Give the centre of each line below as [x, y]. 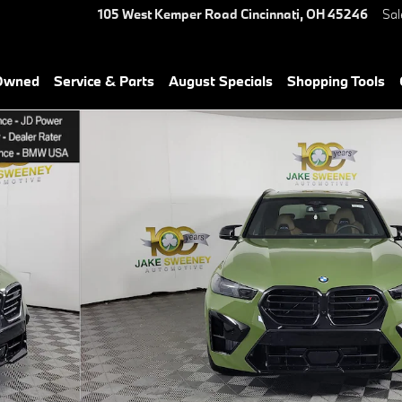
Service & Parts [104, 81]
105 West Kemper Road [168, 14]
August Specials [221, 81]
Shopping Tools [336, 81]
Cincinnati [270, 14]
